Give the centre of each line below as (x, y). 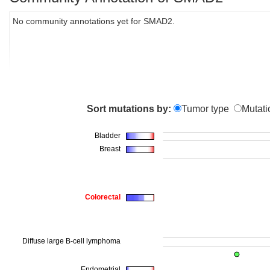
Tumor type (205, 109)
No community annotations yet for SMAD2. (94, 21)
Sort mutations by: (129, 109)
